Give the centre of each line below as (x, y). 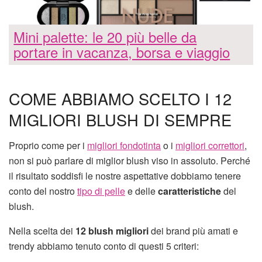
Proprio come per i (48, 146)
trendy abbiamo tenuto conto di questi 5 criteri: (104, 246)
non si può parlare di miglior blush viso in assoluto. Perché (130, 161)
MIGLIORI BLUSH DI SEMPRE (120, 119)
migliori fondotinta (124, 146)
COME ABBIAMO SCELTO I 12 (120, 98)
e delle (142, 191)
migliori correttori (210, 146)
